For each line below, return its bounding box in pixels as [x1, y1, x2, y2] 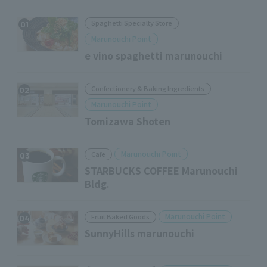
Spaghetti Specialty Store [91, 18, 172, 27]
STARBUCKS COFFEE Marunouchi [85, 163, 238, 178]
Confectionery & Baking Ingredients [91, 83, 204, 93]
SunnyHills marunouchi [85, 226, 194, 240]
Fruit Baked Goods [91, 212, 150, 221]
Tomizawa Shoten [85, 114, 170, 128]
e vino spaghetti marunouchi [85, 48, 222, 63]
